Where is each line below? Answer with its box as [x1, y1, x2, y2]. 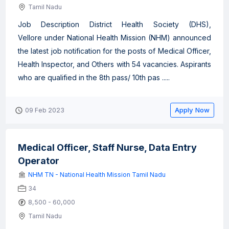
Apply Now [175, 106, 210, 114]
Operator [18, 155, 59, 166]
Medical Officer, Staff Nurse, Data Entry [18, 142, 197, 153]
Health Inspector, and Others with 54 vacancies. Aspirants [18, 60, 211, 68]
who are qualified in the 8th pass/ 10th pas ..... [18, 73, 170, 82]
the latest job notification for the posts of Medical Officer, [18, 47, 211, 55]
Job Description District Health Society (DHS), [18, 20, 211, 29]
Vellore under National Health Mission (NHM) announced [18, 33, 211, 42]
